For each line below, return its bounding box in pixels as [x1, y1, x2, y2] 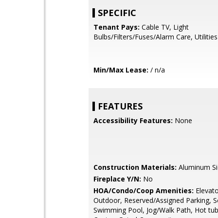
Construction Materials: [93, 163, 177, 172]
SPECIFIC [98, 7, 136, 18]
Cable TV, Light [140, 22, 189, 32]
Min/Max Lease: [93, 65, 148, 74]
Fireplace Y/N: [93, 174, 141, 183]
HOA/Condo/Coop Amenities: [93, 186, 194, 195]
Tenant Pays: [93, 22, 140, 32]
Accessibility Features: [93, 116, 173, 125]
